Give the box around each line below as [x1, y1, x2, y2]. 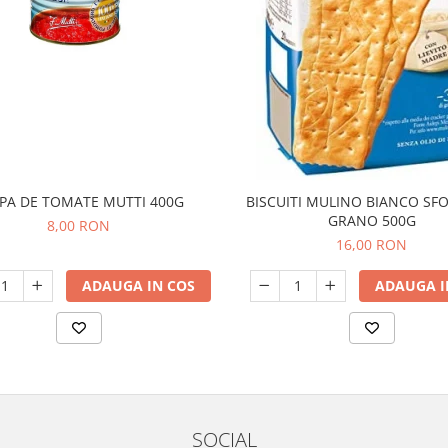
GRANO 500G [327, 211, 416, 230]
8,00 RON [47, 216, 110, 235]
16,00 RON [336, 235, 407, 254]
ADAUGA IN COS [81, 276, 195, 295]
